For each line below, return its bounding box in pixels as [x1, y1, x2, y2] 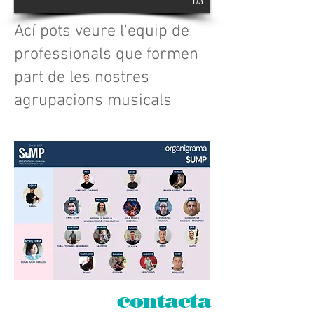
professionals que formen [14, 45, 198, 64]
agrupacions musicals [14, 91, 172, 111]
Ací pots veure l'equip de [14, 22, 189, 41]
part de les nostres [14, 68, 149, 88]
